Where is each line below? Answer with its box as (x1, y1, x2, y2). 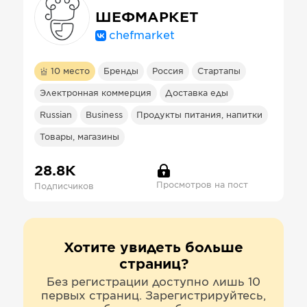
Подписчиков (34, 182, 94, 191)
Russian (40, 111, 72, 119)
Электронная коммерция (40, 89, 151, 97)
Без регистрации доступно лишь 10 (47, 277, 260, 288)
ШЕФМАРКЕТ (95, 10, 199, 25)
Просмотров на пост (156, 181, 248, 189)
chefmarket (109, 29, 175, 41)
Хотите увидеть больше (64, 241, 243, 255)
